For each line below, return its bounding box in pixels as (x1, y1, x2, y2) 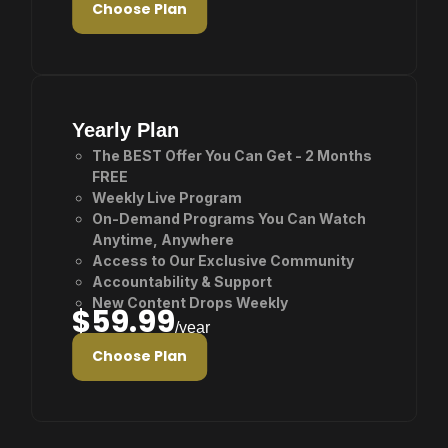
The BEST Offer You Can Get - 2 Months (92, 147, 373, 164)
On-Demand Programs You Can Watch (92, 210, 367, 227)
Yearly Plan (72, 119, 180, 141)
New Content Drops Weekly (92, 294, 289, 311)
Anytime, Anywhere (92, 231, 235, 248)
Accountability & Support (92, 273, 273, 290)
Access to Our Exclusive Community (92, 252, 355, 269)
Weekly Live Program (92, 189, 243, 206)
